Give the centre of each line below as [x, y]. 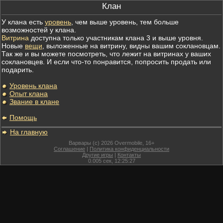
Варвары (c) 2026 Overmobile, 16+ [111, 143]
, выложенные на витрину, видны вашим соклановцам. [131, 46]
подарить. [18, 70]
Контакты [129, 155]
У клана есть [23, 22]
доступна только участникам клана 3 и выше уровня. [116, 38]
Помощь [23, 117]
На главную [29, 132]
